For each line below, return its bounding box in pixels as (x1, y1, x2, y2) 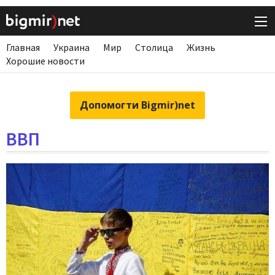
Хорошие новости (6, 55, 85, 68)
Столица (135, 41, 173, 54)
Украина (53, 41, 90, 54)
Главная (6, 41, 40, 54)
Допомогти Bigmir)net (80, 98, 195, 112)
